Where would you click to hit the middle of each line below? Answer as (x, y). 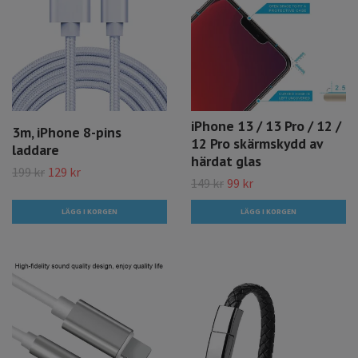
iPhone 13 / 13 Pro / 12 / (266, 126)
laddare (36, 149)
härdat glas (226, 161)
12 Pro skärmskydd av (257, 144)
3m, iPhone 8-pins (67, 132)
